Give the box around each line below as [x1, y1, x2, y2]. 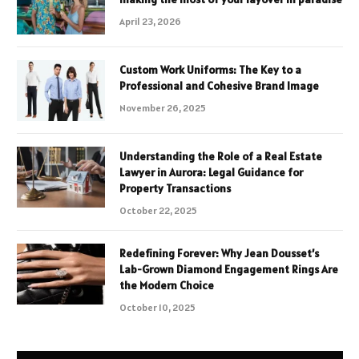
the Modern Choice [119, 278, 214, 293]
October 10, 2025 [119, 301, 196, 314]
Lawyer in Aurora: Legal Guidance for [119, 165, 303, 180]
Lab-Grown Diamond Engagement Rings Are [119, 262, 338, 277]
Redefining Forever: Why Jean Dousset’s [119, 246, 319, 261]
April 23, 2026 [119, 15, 181, 28]
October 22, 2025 [119, 204, 197, 217]
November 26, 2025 [119, 102, 206, 115]
